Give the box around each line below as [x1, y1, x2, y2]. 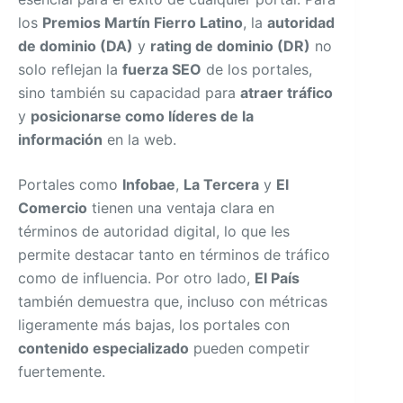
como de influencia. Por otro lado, [18, 269, 255, 287]
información [18, 130, 103, 148]
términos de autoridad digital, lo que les [18, 222, 290, 240]
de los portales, [201, 60, 312, 78]
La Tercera [184, 175, 259, 193]
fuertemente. [18, 363, 105, 381]
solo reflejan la [18, 60, 122, 78]
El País [255, 269, 300, 287]
